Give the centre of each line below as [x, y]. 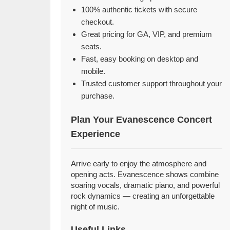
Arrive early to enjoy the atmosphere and [139, 164]
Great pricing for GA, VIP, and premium [147, 34]
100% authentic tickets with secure [139, 9]
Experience [96, 134]
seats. [92, 46]
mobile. [93, 71]
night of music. [95, 207]
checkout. [98, 22]
